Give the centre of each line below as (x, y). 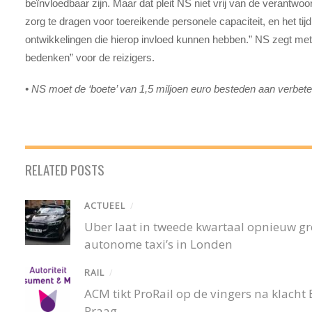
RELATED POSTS (65, 169)
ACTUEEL (105, 205)
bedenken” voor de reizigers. (90, 58)
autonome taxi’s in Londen (159, 244)
